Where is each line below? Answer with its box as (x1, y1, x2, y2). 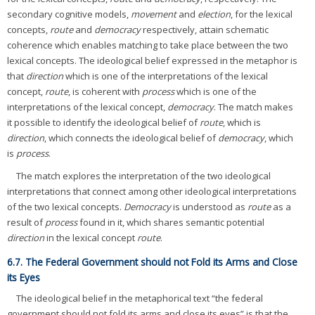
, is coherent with (68, 85, 142, 98)
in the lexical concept (44, 231, 137, 244)
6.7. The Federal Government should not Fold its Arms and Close (7, 255, 297, 269)
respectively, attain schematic (141, 23, 269, 36)
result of (7, 216, 45, 229)
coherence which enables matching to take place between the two (7, 39, 288, 51)
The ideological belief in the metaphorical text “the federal (16, 291, 263, 304)
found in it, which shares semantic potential (77, 216, 264, 229)
